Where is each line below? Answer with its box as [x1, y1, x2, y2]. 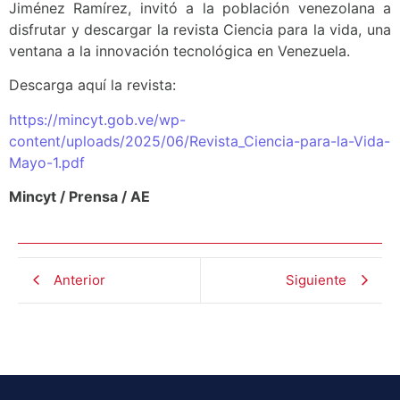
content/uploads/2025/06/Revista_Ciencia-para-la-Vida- [9, 131, 390, 150]
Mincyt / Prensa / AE [9, 187, 150, 206]
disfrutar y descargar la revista [9, 20, 220, 38]
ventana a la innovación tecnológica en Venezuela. [9, 41, 350, 60]
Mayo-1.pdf [9, 153, 85, 171]
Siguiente [286, 271, 346, 288]
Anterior [54, 271, 105, 288]
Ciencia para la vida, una [222, 20, 392, 38]
